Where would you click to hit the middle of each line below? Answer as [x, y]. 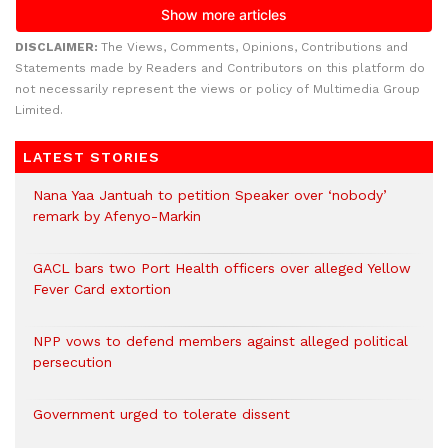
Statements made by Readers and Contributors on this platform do [220, 67]
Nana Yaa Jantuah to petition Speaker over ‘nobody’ [210, 194]
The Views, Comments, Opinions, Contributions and [254, 46]
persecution [72, 361]
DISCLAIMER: [58, 46]
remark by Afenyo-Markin [117, 215]
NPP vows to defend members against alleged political [220, 340]
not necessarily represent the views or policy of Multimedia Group [217, 88]
